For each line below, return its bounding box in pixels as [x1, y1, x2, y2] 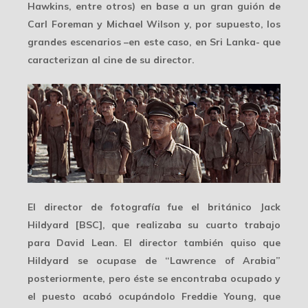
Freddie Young [181, 290, 254, 303]
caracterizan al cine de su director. [27, 54, 195, 67]
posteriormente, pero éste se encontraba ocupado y [27, 272, 280, 285]
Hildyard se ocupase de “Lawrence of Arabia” [27, 254, 280, 267]
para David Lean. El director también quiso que [27, 236, 280, 250]
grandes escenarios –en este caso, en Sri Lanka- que [27, 36, 280, 49]
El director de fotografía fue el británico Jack [27, 201, 280, 214]
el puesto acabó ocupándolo [27, 290, 182, 303]
